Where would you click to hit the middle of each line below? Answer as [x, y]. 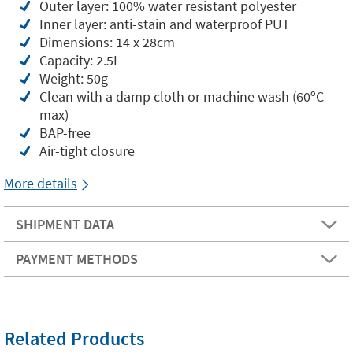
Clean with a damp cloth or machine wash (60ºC [182, 97]
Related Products [74, 339]
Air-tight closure [87, 151]
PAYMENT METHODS [77, 259]
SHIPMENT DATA [65, 225]
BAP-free [65, 133]
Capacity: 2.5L [80, 61]
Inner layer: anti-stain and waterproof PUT [165, 24]
